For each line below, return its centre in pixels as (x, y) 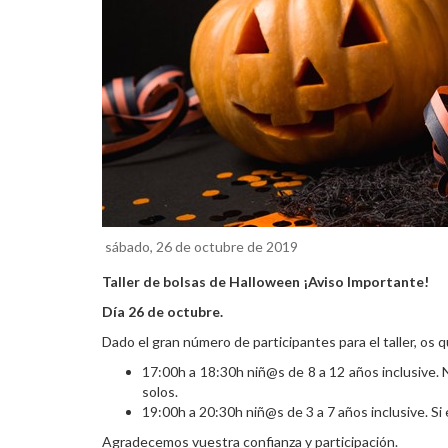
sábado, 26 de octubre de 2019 (200, 246)
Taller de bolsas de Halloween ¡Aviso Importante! (267, 281)
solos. (160, 391)
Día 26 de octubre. (162, 311)
